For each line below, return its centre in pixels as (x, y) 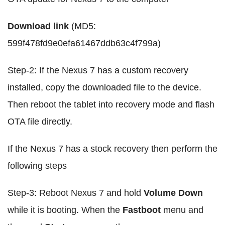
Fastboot (142, 210)
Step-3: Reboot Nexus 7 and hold (76, 193)
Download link (39, 26)
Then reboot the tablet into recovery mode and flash (111, 104)
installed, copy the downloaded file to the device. (104, 87)
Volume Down (173, 193)
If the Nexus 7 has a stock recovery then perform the (113, 149)
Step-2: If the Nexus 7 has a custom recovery (98, 70)
